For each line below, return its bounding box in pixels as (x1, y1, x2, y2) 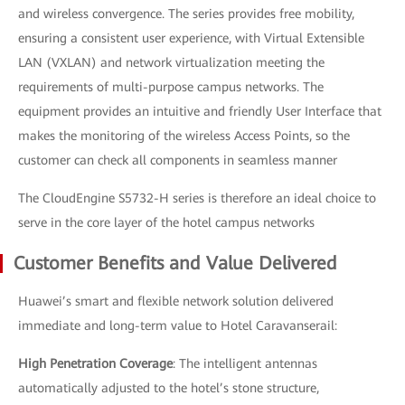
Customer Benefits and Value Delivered (14, 251, 337, 274)
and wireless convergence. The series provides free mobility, (18, 5, 354, 21)
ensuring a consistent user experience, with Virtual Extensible (18, 30, 364, 45)
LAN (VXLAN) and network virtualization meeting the (18, 54, 325, 70)
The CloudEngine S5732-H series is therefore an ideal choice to (18, 190, 376, 205)
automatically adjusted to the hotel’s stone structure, (18, 380, 319, 395)
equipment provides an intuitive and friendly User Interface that (18, 103, 381, 118)
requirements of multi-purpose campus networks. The (18, 79, 324, 94)
